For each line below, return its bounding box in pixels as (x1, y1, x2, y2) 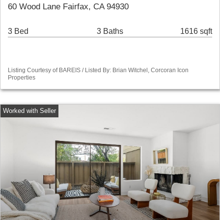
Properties (8, 74, 35, 82)
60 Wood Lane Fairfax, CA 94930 (8, 2, 129, 12)
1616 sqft (180, 27, 212, 36)
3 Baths (96, 27, 123, 36)
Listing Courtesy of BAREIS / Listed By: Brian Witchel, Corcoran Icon (8, 67, 189, 74)
